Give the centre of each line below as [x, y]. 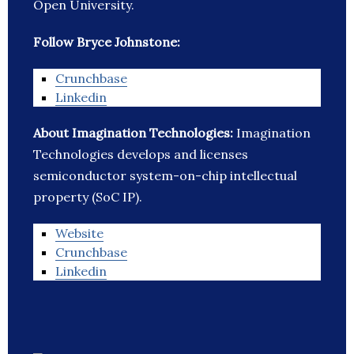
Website [79, 233]
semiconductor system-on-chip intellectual [165, 176]
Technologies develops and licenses [141, 154]
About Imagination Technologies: [135, 133]
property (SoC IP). [88, 197]
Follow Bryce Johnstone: [107, 42]
